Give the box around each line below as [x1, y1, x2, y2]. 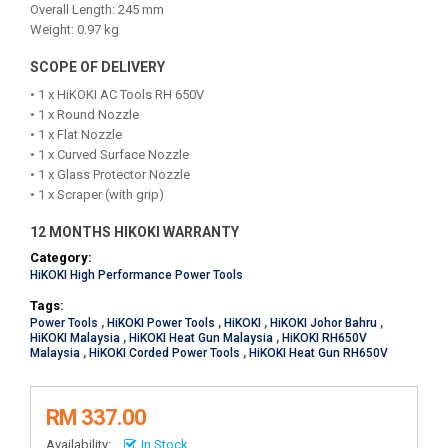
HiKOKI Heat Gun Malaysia [129, 331, 273, 345]
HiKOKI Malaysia [30, 331, 120, 345]
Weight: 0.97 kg [30, 22, 119, 37]
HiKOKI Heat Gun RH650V [249, 346, 388, 360]
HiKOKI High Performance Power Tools [30, 268, 243, 282]
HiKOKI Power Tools [107, 316, 215, 330]
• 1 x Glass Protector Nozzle [30, 167, 190, 182]
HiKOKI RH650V [282, 331, 367, 345]
